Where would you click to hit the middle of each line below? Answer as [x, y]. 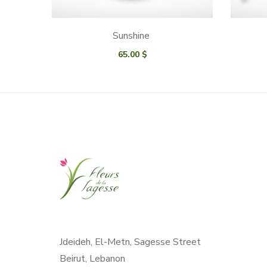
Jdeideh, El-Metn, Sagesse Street [130, 242]
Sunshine [132, 35]
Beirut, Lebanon [92, 258]
